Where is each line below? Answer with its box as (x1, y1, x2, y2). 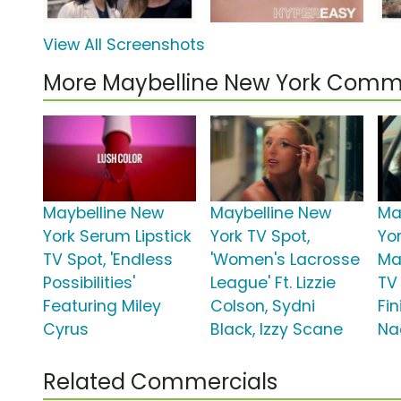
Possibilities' (43, 272, 135, 294)
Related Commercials (43, 367, 277, 397)
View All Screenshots (43, 34, 205, 56)
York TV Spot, (210, 226, 311, 248)
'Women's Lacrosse (210, 249, 361, 271)
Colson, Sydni (210, 295, 316, 318)
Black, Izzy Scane (210, 319, 344, 341)
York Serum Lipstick (43, 226, 192, 248)
